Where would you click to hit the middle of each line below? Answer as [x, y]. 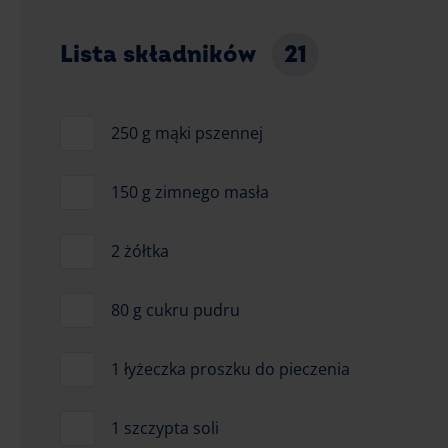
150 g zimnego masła [190, 191]
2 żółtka [140, 250]
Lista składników [160, 54]
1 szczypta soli [165, 427]
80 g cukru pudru [175, 309]
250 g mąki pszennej [187, 132]
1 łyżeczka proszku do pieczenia [230, 368]
